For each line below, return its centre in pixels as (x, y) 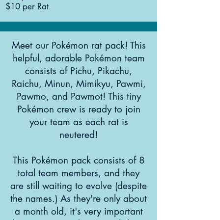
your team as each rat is (79, 122)
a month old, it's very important (79, 211)
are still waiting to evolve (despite (79, 186)
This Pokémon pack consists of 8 (79, 160)
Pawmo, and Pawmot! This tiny (79, 96)
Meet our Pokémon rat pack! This (79, 45)
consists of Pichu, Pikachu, (79, 71)
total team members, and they (79, 173)
